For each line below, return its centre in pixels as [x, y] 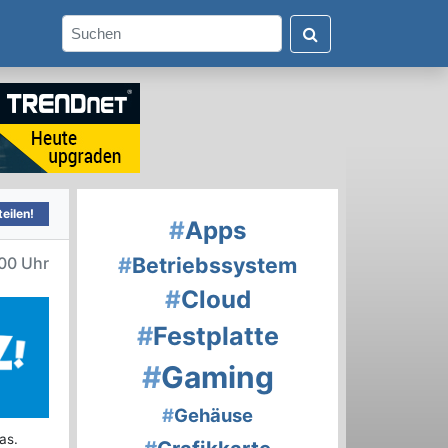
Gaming [217, 377]
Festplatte [215, 336]
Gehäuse [213, 415]
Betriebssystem [214, 265]
